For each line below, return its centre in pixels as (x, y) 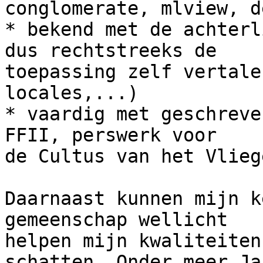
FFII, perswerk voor (111, 135)
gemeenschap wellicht (116, 220)
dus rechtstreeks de (111, 51)
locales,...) (72, 93)
